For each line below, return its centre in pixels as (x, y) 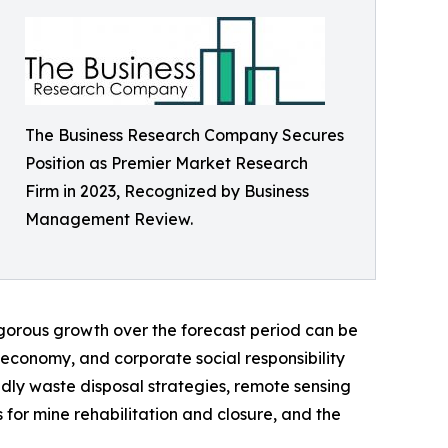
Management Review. (109, 219)
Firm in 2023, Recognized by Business (167, 191)
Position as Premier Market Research (166, 163)
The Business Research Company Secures (184, 135)
